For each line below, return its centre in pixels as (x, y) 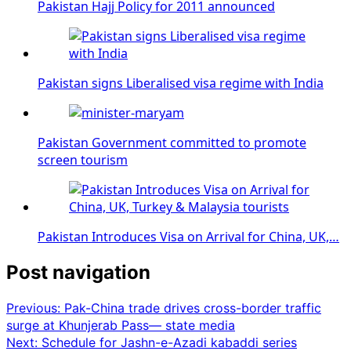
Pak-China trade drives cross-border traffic (193, 308)
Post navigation (78, 272)
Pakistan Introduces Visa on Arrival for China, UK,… (188, 236)
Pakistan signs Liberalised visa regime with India (181, 83)
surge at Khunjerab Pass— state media (121, 325)
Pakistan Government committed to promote (172, 142)
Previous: (35, 308)
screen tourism (83, 159)
